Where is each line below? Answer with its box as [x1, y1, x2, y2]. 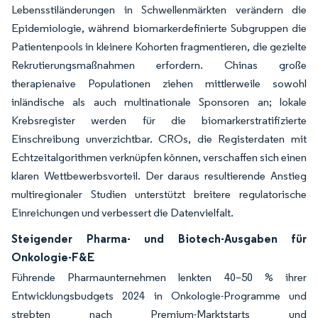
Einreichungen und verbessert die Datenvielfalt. [11, 206, 234, 219]
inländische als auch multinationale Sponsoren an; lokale [11, 95, 307, 109]
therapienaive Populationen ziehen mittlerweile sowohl [11, 77, 307, 90]
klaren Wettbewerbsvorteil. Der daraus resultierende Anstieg [11, 169, 307, 182]
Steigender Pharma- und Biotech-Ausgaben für [11, 231, 307, 246]
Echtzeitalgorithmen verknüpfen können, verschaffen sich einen [11, 150, 307, 164]
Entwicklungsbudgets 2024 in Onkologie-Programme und [11, 289, 307, 302]
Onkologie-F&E [11, 250, 94, 264]
